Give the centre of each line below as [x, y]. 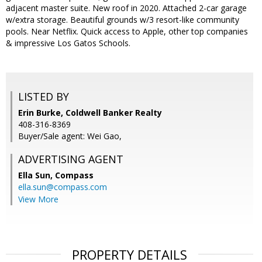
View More [38, 199]
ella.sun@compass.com [63, 187]
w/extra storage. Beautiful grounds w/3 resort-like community [123, 20]
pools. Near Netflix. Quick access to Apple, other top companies [127, 32]
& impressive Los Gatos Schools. [68, 43]
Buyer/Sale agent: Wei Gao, [70, 136]
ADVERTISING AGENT [71, 159]
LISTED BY [44, 97]
